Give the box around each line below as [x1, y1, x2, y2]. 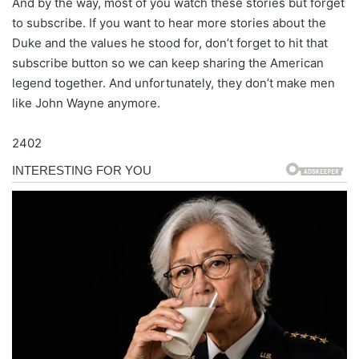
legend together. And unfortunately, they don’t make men [12, 75, 335, 91]
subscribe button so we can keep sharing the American [12, 54, 324, 71]
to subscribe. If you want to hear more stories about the [12, 14, 326, 30]
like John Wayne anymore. [12, 95, 160, 111]
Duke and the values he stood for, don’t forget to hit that [12, 34, 328, 50]
